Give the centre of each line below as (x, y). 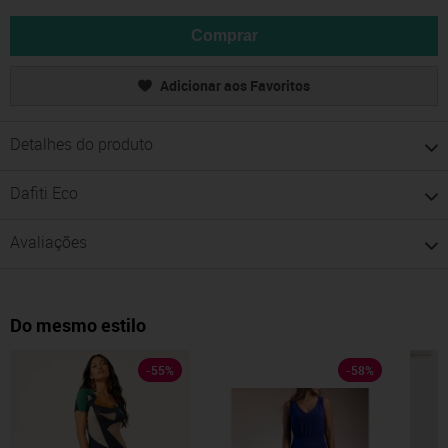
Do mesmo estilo (78, 325)
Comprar (224, 36)
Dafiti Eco (44, 193)
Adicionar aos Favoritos (235, 86)
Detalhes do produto (81, 144)
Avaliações (48, 242)
